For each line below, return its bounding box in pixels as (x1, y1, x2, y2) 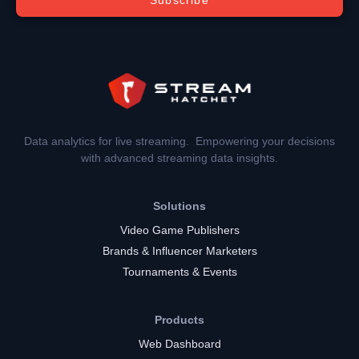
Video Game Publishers (119, 223, 240, 236)
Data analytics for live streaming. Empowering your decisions (24, 134, 335, 147)
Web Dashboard (138, 337, 221, 350)
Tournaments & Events (122, 264, 237, 278)
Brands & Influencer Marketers (102, 244, 257, 257)
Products (155, 313, 204, 326)
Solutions (153, 199, 206, 212)
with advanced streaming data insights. (81, 151, 278, 164)
